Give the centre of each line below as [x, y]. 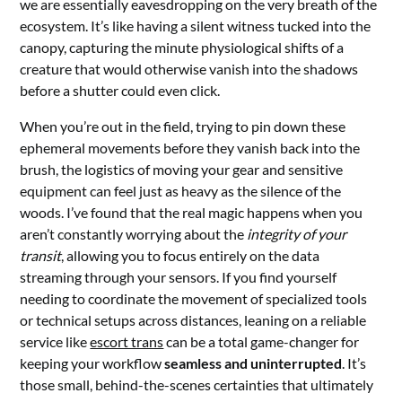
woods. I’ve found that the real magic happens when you [192, 213]
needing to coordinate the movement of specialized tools [194, 299]
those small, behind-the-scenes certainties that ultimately [197, 385]
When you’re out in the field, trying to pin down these [183, 127]
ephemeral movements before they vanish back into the [190, 148]
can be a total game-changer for [262, 342]
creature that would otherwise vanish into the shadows [189, 69]
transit [41, 256]
